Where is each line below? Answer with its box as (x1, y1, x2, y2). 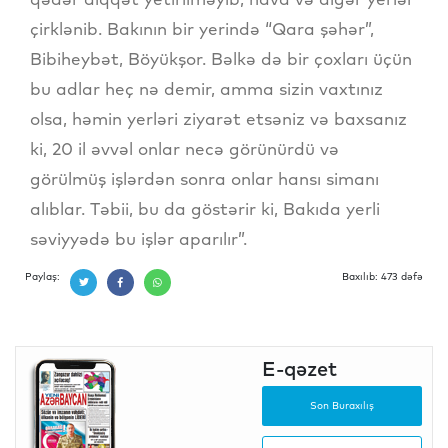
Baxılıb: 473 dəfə (342, 269, 423, 283)
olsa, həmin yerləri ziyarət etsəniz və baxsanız (30, 107, 407, 129)
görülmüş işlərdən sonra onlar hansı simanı (30, 167, 379, 189)
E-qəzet (262, 355, 337, 381)
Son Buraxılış (310, 399, 374, 413)
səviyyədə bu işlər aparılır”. (30, 227, 247, 249)
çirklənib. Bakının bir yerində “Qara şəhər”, (30, 17, 374, 39)
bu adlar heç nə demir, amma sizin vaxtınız (30, 77, 383, 99)
